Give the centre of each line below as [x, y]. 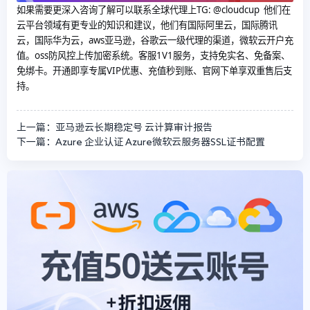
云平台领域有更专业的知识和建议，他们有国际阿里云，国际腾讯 [147, 25]
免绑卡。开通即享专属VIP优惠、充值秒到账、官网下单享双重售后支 [154, 71]
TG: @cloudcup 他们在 [244, 10]
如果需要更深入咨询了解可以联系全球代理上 [107, 10]
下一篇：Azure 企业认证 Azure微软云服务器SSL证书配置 [141, 142]
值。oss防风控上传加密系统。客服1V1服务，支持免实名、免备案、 [153, 56]
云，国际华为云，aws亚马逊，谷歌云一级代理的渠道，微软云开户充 [155, 40]
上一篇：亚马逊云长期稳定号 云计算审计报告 [115, 128]
